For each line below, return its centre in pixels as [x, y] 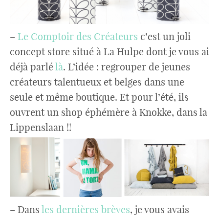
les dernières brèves [86, 209]
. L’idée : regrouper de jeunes [127, 66]
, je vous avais [160, 209]
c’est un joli [165, 36]
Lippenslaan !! [41, 127]
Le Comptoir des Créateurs [78, 36]
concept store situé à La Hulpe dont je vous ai [109, 51]
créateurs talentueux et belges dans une [97, 82]
